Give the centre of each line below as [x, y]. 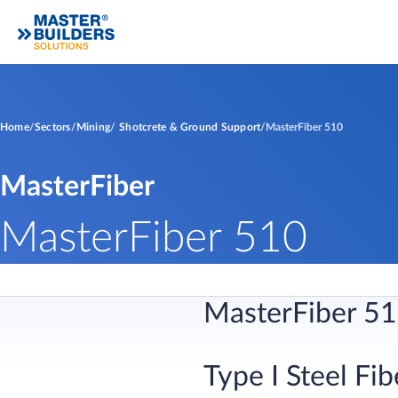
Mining [93, 127]
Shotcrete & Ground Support [190, 127]
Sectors [52, 127]
